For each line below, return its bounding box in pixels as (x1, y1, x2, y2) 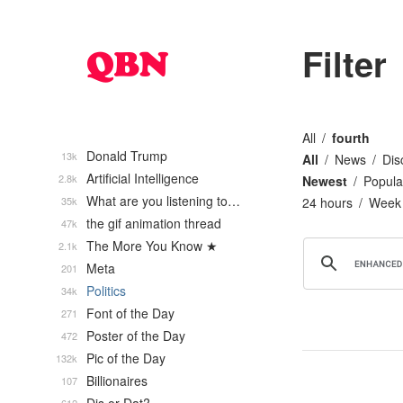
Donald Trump (86, 147, 167, 165)
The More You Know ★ (86, 237, 218, 255)
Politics (86, 282, 126, 300)
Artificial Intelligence (86, 169, 199, 187)
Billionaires (86, 372, 148, 390)
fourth (332, 129, 370, 147)
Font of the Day (86, 304, 175, 322)
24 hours (302, 193, 353, 211)
